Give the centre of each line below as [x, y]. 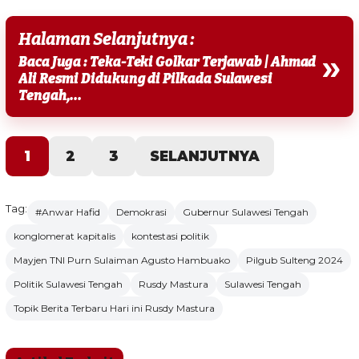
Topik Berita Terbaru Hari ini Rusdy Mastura [114, 309]
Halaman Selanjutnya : [107, 40]
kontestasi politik [170, 236]
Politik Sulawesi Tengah [68, 284]
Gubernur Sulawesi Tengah [246, 212]
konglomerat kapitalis [65, 236]
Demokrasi [141, 212]
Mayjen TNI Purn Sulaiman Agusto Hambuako [122, 260]
